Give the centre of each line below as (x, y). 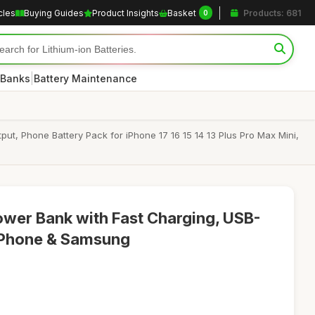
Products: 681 (271, 13)
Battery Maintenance (85, 78)
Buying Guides (54, 13)
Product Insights (126, 13)
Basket (182, 13)
